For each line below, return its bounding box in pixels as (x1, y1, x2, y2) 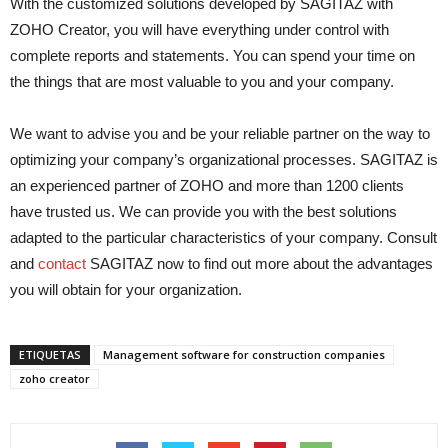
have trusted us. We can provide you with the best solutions (10, 203, 397, 220)
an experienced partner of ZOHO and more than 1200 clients (10, 177, 404, 194)
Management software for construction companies (103, 347, 385, 362)
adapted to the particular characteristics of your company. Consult (10, 229, 437, 246)
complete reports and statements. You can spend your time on (10, 47, 415, 64)
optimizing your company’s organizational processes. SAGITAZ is (10, 151, 438, 168)
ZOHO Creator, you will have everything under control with (10, 21, 389, 38)
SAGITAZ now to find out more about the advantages (86, 255, 433, 272)
